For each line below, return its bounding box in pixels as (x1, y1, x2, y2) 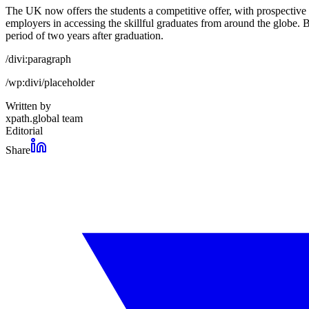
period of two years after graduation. (6, 29, 163, 41)
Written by (6, 99, 51, 112)
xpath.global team (6, 112, 83, 124)
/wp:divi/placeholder (6, 76, 94, 88)
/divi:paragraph (6, 52, 71, 65)
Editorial (6, 124, 43, 137)
